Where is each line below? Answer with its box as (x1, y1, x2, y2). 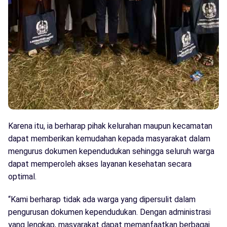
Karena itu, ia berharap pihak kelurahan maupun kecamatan (8, 121, 212, 131)
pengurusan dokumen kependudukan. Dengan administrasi (8, 207, 211, 217)
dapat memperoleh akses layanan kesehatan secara (8, 159, 192, 169)
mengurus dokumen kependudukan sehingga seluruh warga (8, 146, 214, 156)
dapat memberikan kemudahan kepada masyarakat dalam (8, 133, 210, 143)
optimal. (8, 171, 36, 181)
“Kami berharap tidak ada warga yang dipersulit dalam (8, 194, 196, 204)
